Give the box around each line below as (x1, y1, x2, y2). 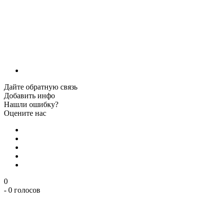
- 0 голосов (4, 186, 40, 195)
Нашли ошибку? (4, 100, 58, 109)
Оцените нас (4, 109, 46, 118)
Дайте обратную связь (4, 83, 77, 91)
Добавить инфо (4, 91, 55, 100)
